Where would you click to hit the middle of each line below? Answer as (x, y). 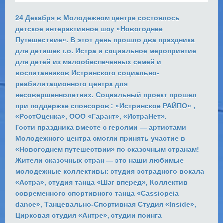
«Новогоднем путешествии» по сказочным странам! (108, 149)
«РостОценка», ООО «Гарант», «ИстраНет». (91, 116)
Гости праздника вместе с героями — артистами (101, 127)
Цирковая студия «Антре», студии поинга (89, 215)
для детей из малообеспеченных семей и (89, 61)
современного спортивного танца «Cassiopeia (97, 193)
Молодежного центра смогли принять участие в (101, 138)
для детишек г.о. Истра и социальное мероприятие (106, 51)
